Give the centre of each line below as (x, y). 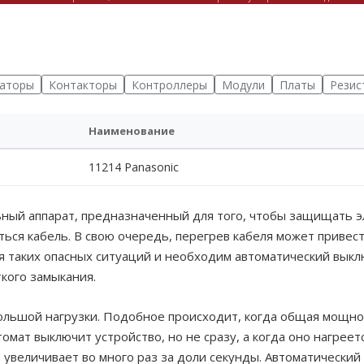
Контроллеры (169, 84)
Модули (243, 84)
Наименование (132, 131)
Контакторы (83, 84)
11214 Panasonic (134, 167)
